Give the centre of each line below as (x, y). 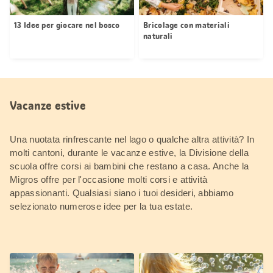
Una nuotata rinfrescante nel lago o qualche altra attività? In (132, 139)
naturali (158, 36)
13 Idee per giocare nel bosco (67, 25)
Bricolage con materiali (186, 25)
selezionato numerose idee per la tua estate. (103, 206)
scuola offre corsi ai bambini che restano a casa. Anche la (129, 166)
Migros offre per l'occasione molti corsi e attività (109, 179)
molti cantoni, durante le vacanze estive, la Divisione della (129, 152)
